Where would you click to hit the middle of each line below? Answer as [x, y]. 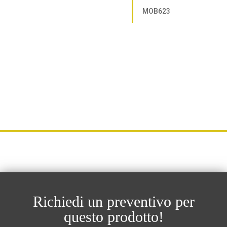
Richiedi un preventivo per [113, 202]
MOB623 [156, 11]
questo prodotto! [113, 217]
